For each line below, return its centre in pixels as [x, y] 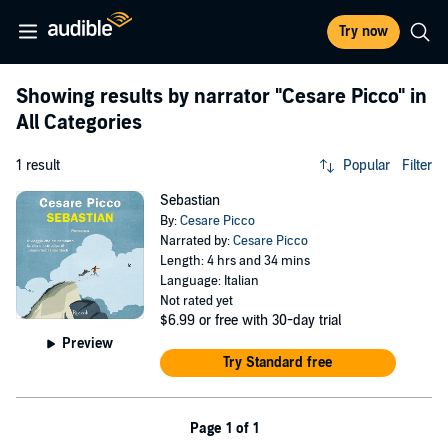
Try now [363, 31]
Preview [88, 343]
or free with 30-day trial [269, 320]
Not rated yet [196, 301]
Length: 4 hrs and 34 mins [234, 261]
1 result [38, 165]
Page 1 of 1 [224, 428]
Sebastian [189, 200]
